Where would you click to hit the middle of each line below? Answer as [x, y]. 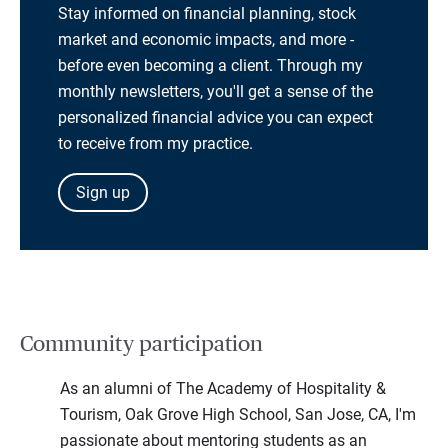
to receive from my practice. [155, 144]
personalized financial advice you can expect [215, 118]
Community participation [141, 344]
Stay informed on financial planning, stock [207, 14]
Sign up [103, 193]
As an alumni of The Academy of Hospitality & [223, 389]
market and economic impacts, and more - [206, 40]
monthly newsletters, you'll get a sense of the [215, 92]
